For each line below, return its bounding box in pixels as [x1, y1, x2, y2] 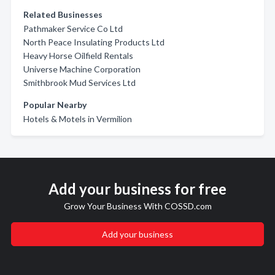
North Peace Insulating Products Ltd [23, 37, 165, 47]
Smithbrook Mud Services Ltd [23, 77, 136, 88]
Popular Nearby [23, 99, 87, 110]
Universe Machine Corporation [23, 64, 141, 74]
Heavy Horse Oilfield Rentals [23, 50, 133, 61]
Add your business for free [48, 180, 227, 198]
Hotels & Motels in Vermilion [23, 114, 132, 124]
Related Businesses [23, 9, 103, 20]
